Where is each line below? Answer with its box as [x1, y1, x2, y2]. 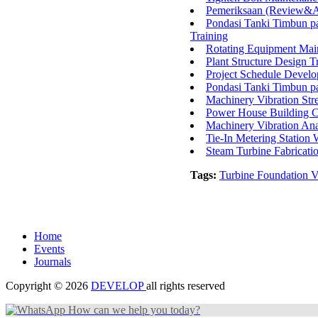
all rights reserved [146, 280, 225, 292]
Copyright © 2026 [6, 280, 91, 292]
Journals [34, 256, 71, 268]
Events [34, 243, 65, 255]
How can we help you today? [65, 304, 200, 316]
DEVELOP [91, 280, 146, 292]
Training [190, 29, 228, 42]
